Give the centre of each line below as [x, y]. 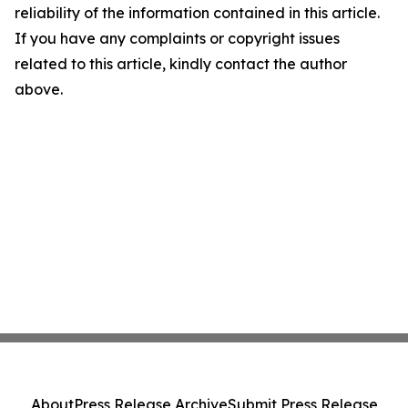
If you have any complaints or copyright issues [177, 39]
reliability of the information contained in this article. [197, 13]
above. [39, 90]
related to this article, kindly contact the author [181, 64]
